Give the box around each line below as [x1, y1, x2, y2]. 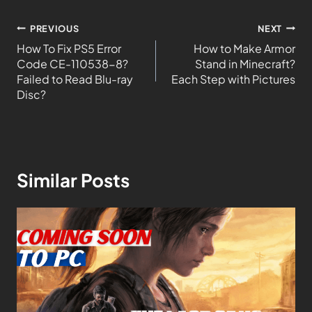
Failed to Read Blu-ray [17, 71, 133, 86]
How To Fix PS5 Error [17, 40, 121, 56]
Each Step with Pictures [171, 71, 295, 86]
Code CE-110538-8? [17, 56, 128, 71]
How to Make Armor [194, 40, 295, 56]
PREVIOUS [30, 22, 79, 34]
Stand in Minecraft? [195, 56, 295, 71]
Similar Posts [17, 168, 130, 192]
